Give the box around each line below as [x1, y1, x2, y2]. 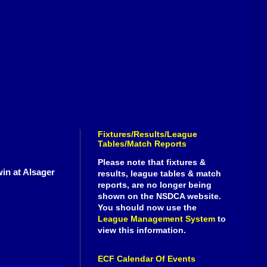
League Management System [98, 214, 215, 224]
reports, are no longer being [98, 180, 212, 190]
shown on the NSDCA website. [98, 191, 221, 201]
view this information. [98, 225, 186, 235]
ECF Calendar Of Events [98, 254, 195, 264]
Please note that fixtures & [98, 157, 206, 167]
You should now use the [98, 203, 197, 213]
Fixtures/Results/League [98, 129, 197, 139]
